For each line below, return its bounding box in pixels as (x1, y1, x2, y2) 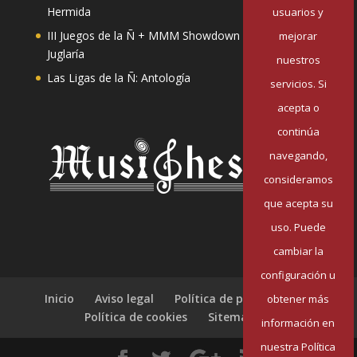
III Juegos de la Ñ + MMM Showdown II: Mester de (46, 28, 308, 44)
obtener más (267, 291, 330, 306)
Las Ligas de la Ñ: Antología (46, 70, 190, 86)
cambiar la (273, 243, 324, 258)
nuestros (276, 52, 320, 67)
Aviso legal (95, 290, 155, 306)
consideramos (263, 171, 333, 186)
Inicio (45, 290, 75, 306)
